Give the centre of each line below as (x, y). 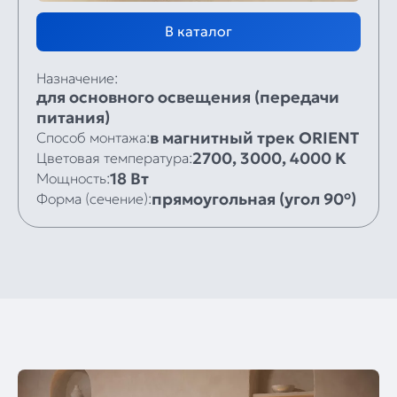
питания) (73, 117)
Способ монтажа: (93, 138)
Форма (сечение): (94, 199)
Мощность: (73, 179)
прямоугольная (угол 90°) (254, 198)
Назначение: (77, 78)
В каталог (198, 31)
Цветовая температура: (114, 158)
